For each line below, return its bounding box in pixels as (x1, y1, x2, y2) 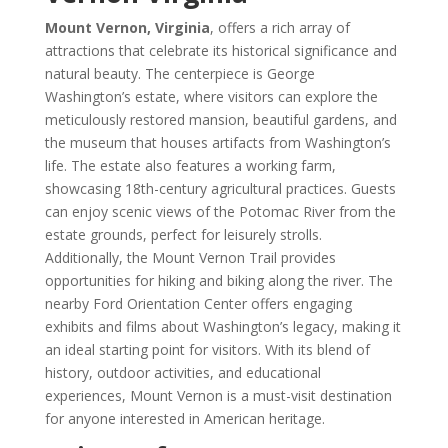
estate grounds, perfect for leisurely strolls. (44, 225, 322, 244)
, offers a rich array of (209, 18, 350, 37)
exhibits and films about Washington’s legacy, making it (44, 317, 401, 336)
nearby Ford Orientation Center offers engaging (44, 294, 352, 313)
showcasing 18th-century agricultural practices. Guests (44, 179, 396, 198)
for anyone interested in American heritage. (44, 409, 325, 428)
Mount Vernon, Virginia (44, 18, 210, 37)
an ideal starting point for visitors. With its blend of (44, 340, 370, 359)
